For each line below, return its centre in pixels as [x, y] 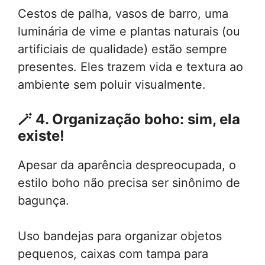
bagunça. [43, 201]
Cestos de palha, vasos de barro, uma [123, 14]
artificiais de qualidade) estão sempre [122, 49]
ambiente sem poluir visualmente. [112, 85]
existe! [41, 136]
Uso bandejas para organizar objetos [120, 236]
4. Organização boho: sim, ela [138, 119]
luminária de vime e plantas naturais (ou [129, 32]
